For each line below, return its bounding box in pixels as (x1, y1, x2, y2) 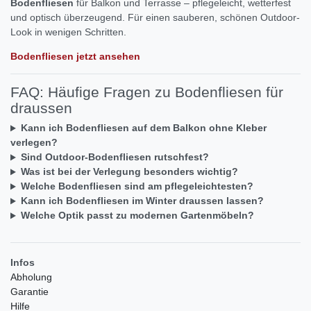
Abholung (10, 271, 52, 283)
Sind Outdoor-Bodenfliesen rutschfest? (20, 151, 209, 163)
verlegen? (10, 137, 58, 149)
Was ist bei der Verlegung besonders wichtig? (20, 166, 238, 178)
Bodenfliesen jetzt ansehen (10, 51, 140, 62)
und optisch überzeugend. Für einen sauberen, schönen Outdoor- (10, 12, 300, 24)
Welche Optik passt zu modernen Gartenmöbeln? (20, 210, 254, 221)
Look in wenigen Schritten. (10, 26, 126, 38)
